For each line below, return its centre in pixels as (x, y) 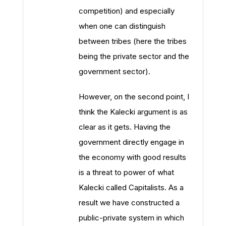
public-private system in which (131, 218)
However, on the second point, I (134, 97)
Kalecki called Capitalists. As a (131, 187)
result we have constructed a (129, 203)
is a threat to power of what (126, 172)
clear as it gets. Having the (125, 127)
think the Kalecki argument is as (133, 112)
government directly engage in (131, 142)
